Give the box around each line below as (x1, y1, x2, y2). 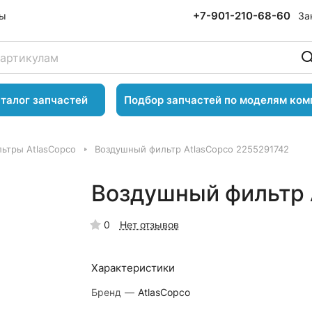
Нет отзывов (119, 219, 179, 231)
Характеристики (91, 261, 175, 274)
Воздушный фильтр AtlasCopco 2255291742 (95, 143, 289, 155)
